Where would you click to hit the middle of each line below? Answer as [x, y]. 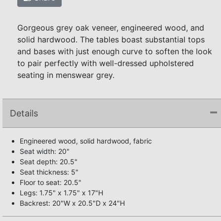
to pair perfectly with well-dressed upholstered [106, 63]
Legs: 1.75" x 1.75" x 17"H [61, 193]
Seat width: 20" [45, 151]
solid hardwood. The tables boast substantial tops [111, 40]
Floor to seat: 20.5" [51, 183]
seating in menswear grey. [66, 75]
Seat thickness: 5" [49, 172]
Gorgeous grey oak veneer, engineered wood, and [111, 28]
